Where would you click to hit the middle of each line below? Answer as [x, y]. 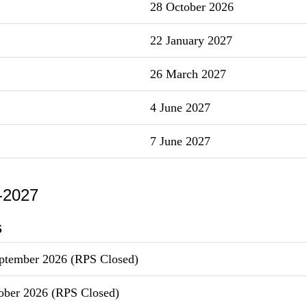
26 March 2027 [186, 74]
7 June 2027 [179, 141]
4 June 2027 [179, 107]
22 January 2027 [189, 40]
